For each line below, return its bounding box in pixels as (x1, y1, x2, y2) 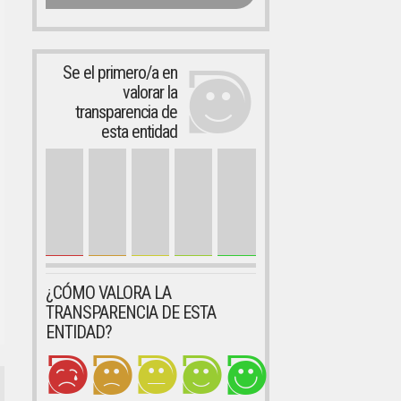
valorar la (122, 81, 177, 103)
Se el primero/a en (62, 62, 177, 83)
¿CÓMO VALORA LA (45, 281, 171, 303)
